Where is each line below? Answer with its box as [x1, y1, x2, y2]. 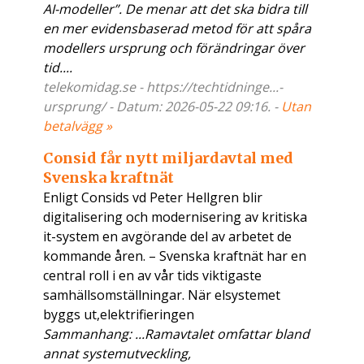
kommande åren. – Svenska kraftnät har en [43, 247, 307, 266]
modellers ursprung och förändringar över [43, 39, 305, 58]
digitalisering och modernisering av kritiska [43, 208, 308, 227]
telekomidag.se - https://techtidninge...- [43, 78, 284, 97]
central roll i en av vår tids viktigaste [43, 266, 262, 285]
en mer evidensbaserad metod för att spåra [43, 19, 312, 38]
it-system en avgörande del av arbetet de [43, 227, 292, 246]
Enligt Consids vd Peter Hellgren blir [43, 188, 263, 207]
